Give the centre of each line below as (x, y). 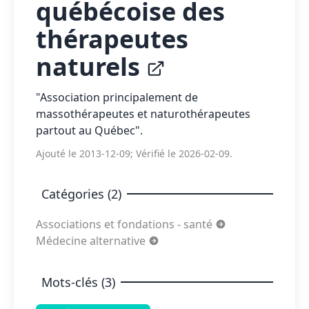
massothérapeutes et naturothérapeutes (143, 114)
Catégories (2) (81, 194)
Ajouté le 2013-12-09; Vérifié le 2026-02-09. (134, 153)
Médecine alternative (92, 241)
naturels (91, 67)
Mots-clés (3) (78, 282)
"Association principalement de (117, 97)
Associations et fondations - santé (126, 224)
